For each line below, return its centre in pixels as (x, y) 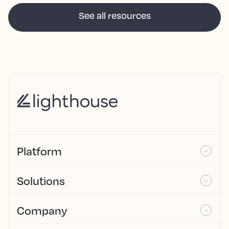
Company (42, 210)
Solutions (41, 180)
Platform (39, 151)
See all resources (114, 15)
